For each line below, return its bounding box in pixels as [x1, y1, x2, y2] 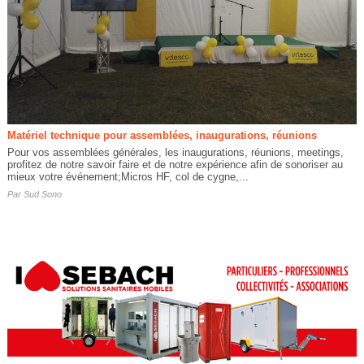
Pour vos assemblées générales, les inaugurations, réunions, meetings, [6, 146, 344, 159]
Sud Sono [23, 189, 62, 200]
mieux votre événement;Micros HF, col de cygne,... [6, 171, 249, 184]
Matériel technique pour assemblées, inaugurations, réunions [6, 129, 317, 142]
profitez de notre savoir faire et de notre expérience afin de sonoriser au [6, 158, 343, 171]
